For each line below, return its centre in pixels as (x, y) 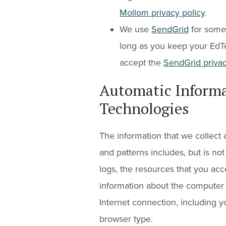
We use (135, 29)
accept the (142, 62)
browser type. (126, 219)
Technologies (144, 108)
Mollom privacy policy (162, 12)
